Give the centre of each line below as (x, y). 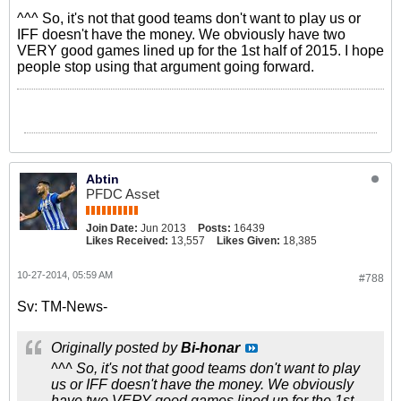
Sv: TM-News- (62, 307)
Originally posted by (116, 348)
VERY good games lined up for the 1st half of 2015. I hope (200, 51)
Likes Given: (248, 241)
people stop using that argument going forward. (166, 67)
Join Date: (112, 228)
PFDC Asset (123, 194)
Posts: (214, 228)
